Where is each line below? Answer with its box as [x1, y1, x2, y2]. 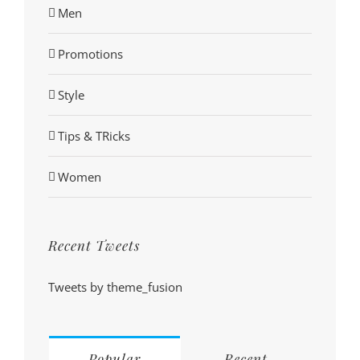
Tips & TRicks [58, 127, 130, 144]
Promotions [58, 45, 123, 62]
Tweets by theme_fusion [48, 279, 182, 296]
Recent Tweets [48, 235, 140, 254]
